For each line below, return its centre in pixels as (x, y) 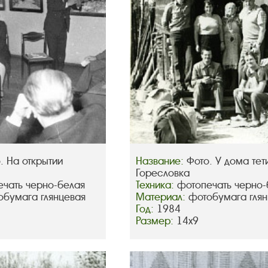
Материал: (162, 197)
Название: (162, 162)
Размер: (156, 221)
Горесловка (163, 173)
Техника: (157, 185)
